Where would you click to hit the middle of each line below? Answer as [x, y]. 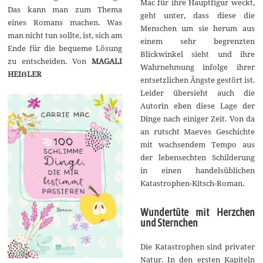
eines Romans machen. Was [65, 22]
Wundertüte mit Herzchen [197, 212]
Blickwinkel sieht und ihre [197, 54]
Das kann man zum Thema [65, 9]
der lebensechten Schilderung [197, 157]
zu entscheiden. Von [50, 61]
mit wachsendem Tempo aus [197, 144]
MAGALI [107, 61]
